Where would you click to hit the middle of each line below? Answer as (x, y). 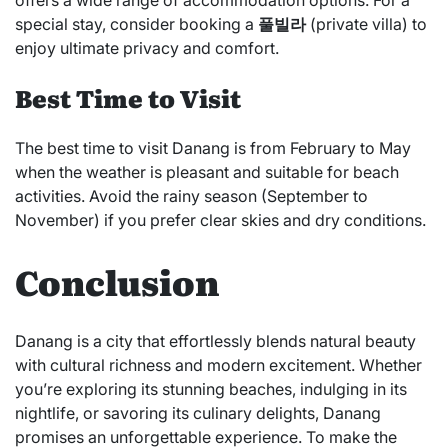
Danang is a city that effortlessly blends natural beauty (215, 340)
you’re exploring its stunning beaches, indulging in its (211, 388)
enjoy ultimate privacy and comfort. (147, 48)
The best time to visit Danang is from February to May (213, 148)
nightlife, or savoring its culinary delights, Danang (198, 412)
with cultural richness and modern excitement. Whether (218, 364)
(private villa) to (366, 24)
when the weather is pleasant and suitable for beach (207, 172)
